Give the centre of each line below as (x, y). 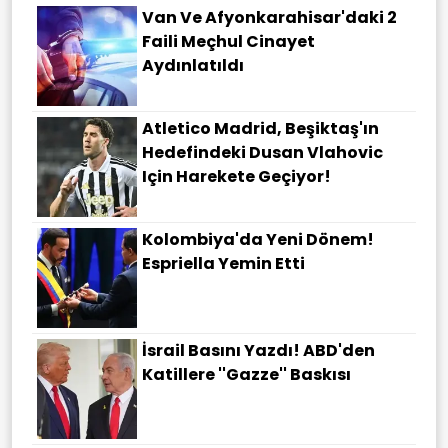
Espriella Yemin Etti (223, 263)
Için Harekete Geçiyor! (236, 176)
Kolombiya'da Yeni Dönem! (258, 239)
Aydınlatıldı (193, 65)
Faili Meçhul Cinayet (228, 41)
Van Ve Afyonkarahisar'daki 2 (269, 17)
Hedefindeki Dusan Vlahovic (262, 152)
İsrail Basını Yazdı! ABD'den (258, 350)
